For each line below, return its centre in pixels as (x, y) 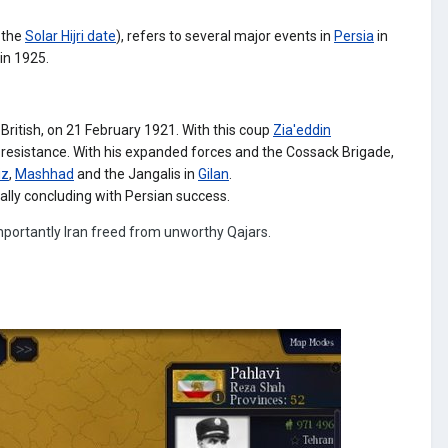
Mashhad (44, 173)
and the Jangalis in (136, 173)
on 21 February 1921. (113, 129)
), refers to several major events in (223, 35)
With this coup (226, 129)
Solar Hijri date (70, 35)
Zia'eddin (302, 129)
